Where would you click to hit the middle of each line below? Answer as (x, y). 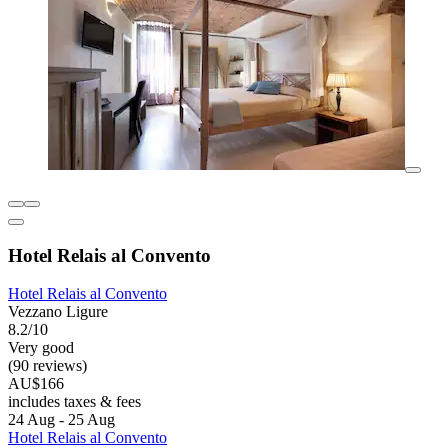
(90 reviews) (47, 366)
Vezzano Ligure (58, 312)
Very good (41, 348)
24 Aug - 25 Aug (61, 420)
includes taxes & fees (74, 402)
